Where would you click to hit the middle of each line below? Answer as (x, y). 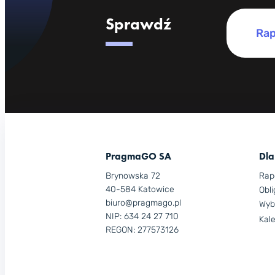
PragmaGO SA (138, 156)
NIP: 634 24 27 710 (142, 217)
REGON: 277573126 (142, 230)
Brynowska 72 (133, 176)
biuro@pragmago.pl (143, 203)
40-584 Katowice (140, 190)
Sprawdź (138, 24)
